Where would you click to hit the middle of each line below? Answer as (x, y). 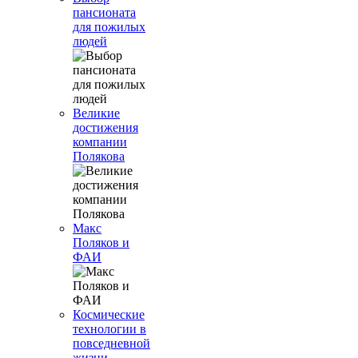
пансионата (104, 12)
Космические (109, 314)
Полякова (99, 156)
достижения (105, 127)
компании (100, 142)
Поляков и (101, 243)
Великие (96, 113)
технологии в (109, 329)
